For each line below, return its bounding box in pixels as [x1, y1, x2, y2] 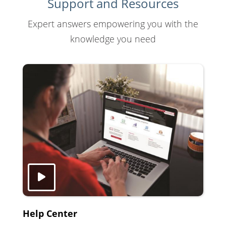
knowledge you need [70, 32, 156, 45]
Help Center [23, 207, 77, 219]
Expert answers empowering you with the [28, 17, 198, 30]
